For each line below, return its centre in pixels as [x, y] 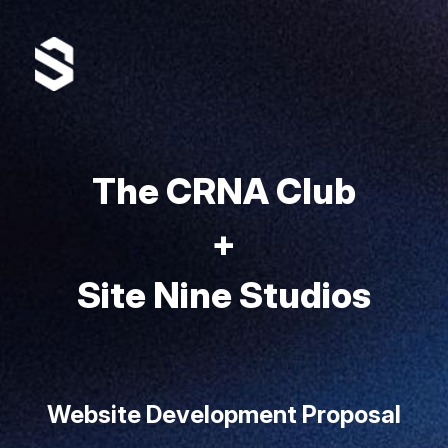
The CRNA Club [224, 191]
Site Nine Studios [224, 295]
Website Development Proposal [224, 414]
